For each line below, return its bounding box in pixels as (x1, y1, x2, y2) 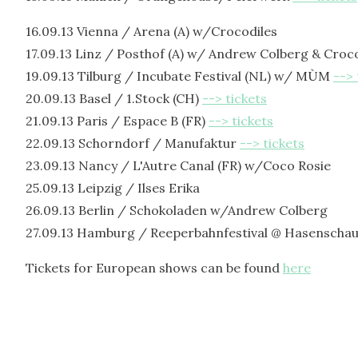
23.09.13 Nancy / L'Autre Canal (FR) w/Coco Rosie (26, 157, 331, 173)
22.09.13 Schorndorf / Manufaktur (26, 135, 240, 151)
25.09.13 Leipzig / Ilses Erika (26, 180, 200, 196)
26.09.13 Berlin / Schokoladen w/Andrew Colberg (26, 202, 328, 218)
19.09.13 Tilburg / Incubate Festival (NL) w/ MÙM (26, 68, 333, 84)
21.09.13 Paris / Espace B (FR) (26, 113, 209, 129)
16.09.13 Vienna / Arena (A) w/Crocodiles (26, 23, 277, 39)
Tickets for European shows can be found (26, 260, 283, 276)
